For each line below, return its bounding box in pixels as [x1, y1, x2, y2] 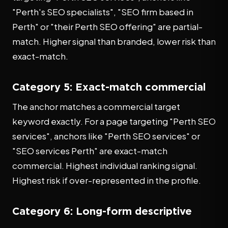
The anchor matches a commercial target [12, 101, 180, 112]
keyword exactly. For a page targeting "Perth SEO [12, 116, 216, 127]
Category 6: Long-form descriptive [12, 205, 192, 216]
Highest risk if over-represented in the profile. [12, 175, 201, 186]
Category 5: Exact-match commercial [12, 81, 206, 92]
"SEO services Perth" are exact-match [12, 145, 167, 156]
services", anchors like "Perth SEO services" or [12, 130, 200, 141]
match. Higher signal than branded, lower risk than [12, 36, 216, 47]
